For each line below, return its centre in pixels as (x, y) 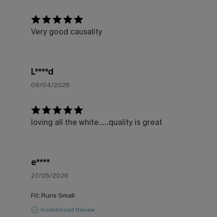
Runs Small (58, 195)
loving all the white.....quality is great (97, 122)
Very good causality (67, 31)
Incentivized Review (68, 210)
